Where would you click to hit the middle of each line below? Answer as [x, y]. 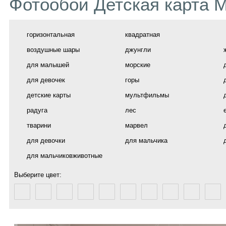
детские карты [49, 95]
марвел [136, 125]
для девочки [46, 140]
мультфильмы [147, 95]
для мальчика [146, 140]
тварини [39, 125]
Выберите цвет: [38, 175]
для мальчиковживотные [65, 156]
